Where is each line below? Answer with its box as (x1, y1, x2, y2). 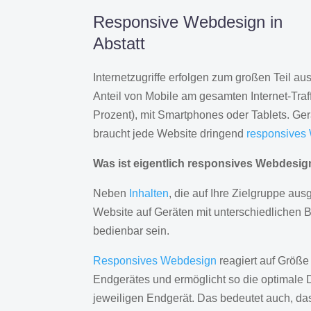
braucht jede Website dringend (93, 128, 247, 140)
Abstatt (93, 34, 146, 53)
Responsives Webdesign (93, 255, 217, 267)
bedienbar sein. (93, 225, 170, 237)
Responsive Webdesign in (93, 12, 283, 32)
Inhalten (129, 187, 169, 200)
